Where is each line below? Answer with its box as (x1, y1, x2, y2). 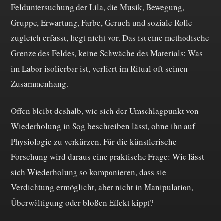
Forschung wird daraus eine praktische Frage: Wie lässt (11, 150, 204, 162)
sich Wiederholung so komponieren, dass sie (11, 166, 166, 178)
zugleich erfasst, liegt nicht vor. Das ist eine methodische (11, 32, 209, 44)
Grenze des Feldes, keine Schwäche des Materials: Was (11, 47, 203, 59)
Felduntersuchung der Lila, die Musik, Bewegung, (11, 1, 184, 13)
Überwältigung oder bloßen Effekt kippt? (11, 196, 154, 208)
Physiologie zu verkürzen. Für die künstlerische (11, 135, 177, 147)
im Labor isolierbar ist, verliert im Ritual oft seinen (11, 63, 188, 74)
